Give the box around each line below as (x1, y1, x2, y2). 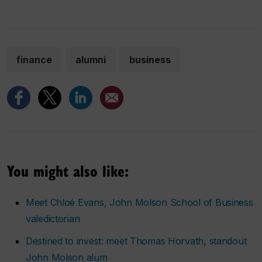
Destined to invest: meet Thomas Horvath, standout (26, 235, 247, 247)
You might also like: (7, 160, 129, 182)
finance (16, 54, 52, 66)
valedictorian (26, 213, 80, 225)
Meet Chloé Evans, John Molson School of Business (26, 196, 253, 209)
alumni (75, 54, 106, 66)
